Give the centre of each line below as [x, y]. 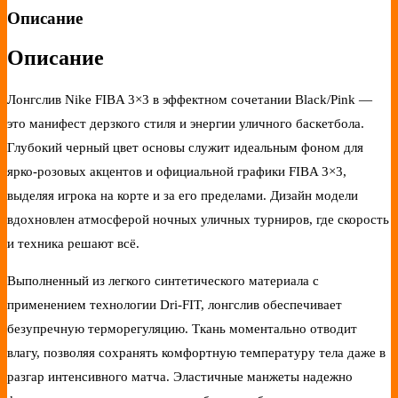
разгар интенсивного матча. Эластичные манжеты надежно [180, 376]
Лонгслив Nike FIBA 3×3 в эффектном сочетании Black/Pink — [190, 99]
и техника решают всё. [73, 243]
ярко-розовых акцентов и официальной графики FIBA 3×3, [177, 171]
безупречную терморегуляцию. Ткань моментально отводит [182, 328]
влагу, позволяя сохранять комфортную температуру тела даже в [196, 352]
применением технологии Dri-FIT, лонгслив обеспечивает [175, 304]
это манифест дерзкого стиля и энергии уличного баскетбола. [186, 123]
